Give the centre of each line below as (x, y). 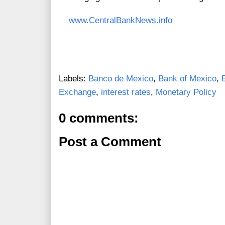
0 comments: (99, 118)
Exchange (77, 92)
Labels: (74, 79)
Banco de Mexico (121, 79)
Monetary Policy (186, 92)
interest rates (126, 92)
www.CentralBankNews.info (121, 21)
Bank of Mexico (187, 79)
